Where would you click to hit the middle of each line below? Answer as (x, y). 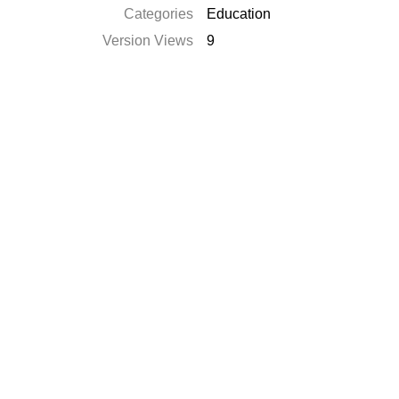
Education (239, 14)
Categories (159, 14)
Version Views (148, 41)
